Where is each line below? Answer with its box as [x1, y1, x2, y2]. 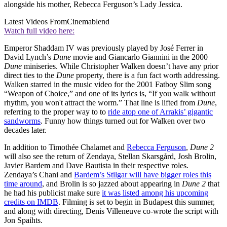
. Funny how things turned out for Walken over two [41, 117, 205, 126]
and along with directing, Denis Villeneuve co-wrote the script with [4, 207, 218, 216]
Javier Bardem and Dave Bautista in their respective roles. [4, 161, 188, 170]
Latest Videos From [4, 17, 67, 26]
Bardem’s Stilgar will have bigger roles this [74, 170, 211, 179]
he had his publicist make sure [4, 188, 102, 198]
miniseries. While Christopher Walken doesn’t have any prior [22, 62, 218, 71]
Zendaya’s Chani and [4, 170, 74, 179]
